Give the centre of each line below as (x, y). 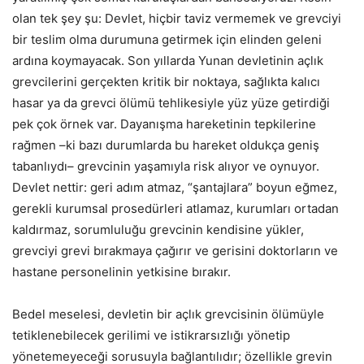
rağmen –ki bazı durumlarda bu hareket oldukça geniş (166, 145)
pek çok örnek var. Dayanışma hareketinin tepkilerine (164, 124)
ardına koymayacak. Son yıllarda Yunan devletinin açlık (168, 61)
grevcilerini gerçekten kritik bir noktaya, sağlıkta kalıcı (166, 82)
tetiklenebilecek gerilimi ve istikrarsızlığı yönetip (151, 336)
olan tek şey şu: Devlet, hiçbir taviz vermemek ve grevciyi (177, 19)
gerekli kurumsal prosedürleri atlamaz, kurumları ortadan (175, 209)
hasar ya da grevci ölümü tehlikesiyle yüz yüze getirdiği (171, 103)
